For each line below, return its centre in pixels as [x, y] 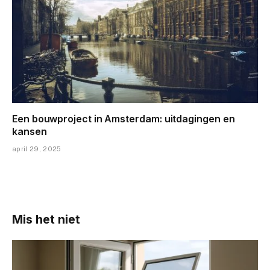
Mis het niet [46, 220]
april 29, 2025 [37, 149]
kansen [30, 132]
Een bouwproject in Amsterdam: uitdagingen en [124, 119]
